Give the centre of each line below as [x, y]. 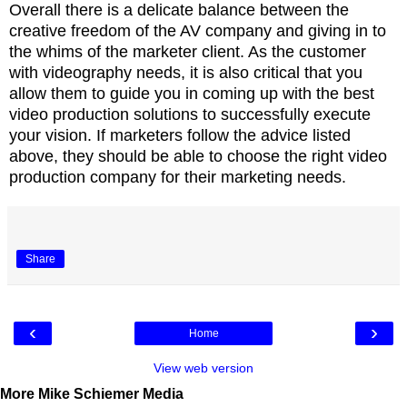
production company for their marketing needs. [178, 177]
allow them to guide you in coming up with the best [192, 93]
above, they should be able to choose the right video [198, 156]
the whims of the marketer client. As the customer [188, 51]
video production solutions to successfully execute [190, 114]
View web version [203, 367]
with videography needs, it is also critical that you [186, 72]
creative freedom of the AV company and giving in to [198, 30]
